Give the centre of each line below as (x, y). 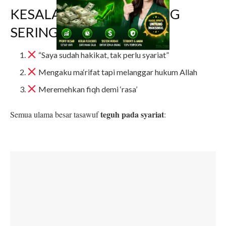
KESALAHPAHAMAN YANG (95, 14)
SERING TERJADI (63, 32)
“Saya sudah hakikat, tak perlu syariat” (103, 54)
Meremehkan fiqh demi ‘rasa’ (87, 89)
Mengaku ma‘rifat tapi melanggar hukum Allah (117, 72)
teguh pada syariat (132, 114)
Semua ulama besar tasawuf (55, 114)
